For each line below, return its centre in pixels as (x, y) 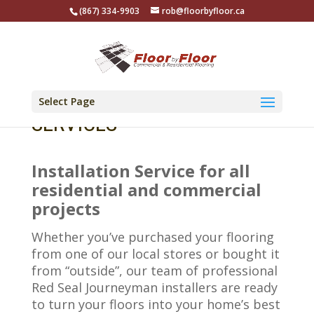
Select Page (66, 102)
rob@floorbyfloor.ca (203, 11)
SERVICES (74, 123)
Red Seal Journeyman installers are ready (154, 287)
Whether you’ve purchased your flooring (152, 237)
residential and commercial (146, 190)
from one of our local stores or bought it (155, 254)
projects (66, 209)
